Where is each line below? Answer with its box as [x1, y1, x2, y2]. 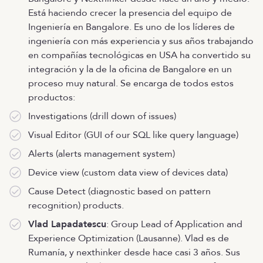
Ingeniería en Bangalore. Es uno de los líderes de [28, 21, 235, 33]
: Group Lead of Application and [106, 218, 242, 231]
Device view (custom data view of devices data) [28, 166, 228, 179]
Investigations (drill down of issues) [28, 110, 176, 123]
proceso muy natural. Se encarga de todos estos [28, 77, 234, 90]
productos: [28, 91, 75, 104]
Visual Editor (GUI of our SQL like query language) [28, 129, 238, 141]
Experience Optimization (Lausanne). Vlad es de [28, 232, 229, 245]
